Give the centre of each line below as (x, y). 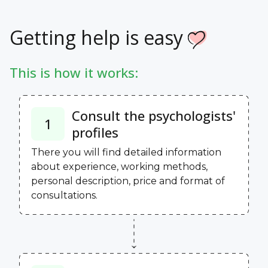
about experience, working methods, (119, 166)
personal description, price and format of (128, 181)
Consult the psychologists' (154, 115)
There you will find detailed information (126, 152)
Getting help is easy (99, 37)
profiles (95, 132)
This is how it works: (74, 72)
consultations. (64, 195)
